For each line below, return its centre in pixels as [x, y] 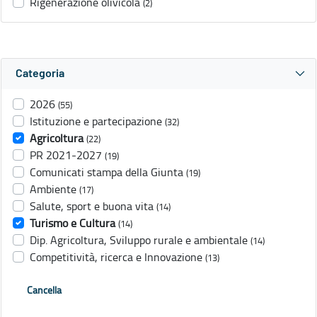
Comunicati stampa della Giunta [106, 172]
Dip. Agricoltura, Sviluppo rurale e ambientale [139, 240]
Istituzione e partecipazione [96, 121]
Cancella [44, 290]
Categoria [40, 74]
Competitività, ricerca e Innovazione [116, 257]
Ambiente [53, 189]
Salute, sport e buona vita [92, 206]
